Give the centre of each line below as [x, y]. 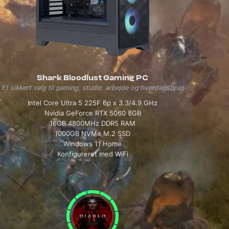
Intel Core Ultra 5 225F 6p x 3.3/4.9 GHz [93, 103]
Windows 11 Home [93, 144]
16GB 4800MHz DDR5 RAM [93, 123]
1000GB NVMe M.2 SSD [93, 134]
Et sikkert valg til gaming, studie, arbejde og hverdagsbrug [93, 88]
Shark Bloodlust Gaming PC [93, 78]
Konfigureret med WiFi [93, 154]
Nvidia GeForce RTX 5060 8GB [93, 113]
